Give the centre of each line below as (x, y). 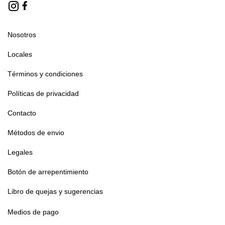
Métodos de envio (36, 133)
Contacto (22, 113)
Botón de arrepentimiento (48, 172)
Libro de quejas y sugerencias (55, 191)
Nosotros (22, 35)
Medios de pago (33, 212)
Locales (20, 54)
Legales (20, 152)
